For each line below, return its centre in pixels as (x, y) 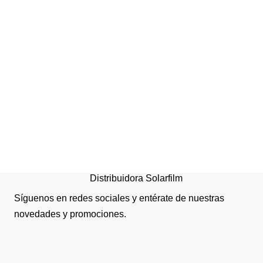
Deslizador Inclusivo (211, 118)
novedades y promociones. (70, 214)
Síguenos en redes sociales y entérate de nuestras (119, 198)
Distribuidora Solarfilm (136, 178)
